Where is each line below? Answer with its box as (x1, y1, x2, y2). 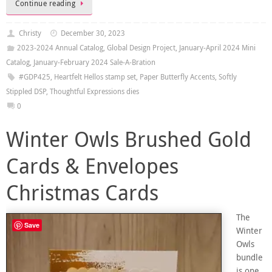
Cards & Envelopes (6, 151, 178, 180)
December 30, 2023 (61, 27, 126, 38)
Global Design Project (106, 42, 175, 53)
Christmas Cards (6, 178, 158, 206)
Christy (18, 27, 41, 38)
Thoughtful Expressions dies (50, 86, 139, 97)
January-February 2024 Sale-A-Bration (33, 56, 155, 67)
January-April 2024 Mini (178, 42, 256, 53)
